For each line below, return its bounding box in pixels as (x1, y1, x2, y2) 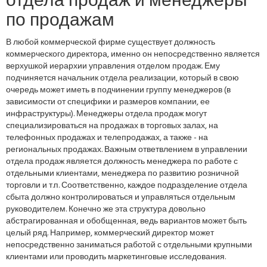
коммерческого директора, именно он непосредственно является (6, 48, 260, 61)
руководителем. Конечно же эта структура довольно (6, 203, 206, 216)
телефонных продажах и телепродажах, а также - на (6, 131, 208, 145)
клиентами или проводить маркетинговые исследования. (6, 250, 226, 264)
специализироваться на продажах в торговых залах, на (6, 119, 218, 133)
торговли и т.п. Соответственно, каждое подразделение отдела (6, 179, 247, 193)
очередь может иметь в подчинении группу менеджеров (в (6, 83, 231, 97)
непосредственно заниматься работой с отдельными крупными (6, 238, 252, 252)
